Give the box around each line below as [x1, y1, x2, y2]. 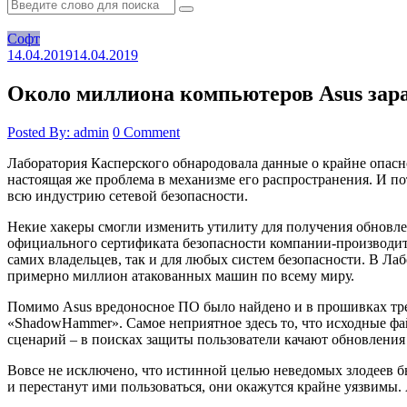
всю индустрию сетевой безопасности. [7, 188, 248, 204]
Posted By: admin [7, 124, 109, 141]
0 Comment [113, 124, 180, 141]
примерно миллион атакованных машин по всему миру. [7, 268, 354, 284]
